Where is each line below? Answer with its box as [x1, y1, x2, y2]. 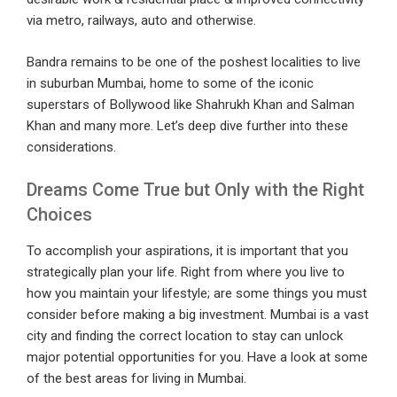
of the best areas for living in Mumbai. [27, 370, 246, 387]
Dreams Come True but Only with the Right [27, 179, 364, 201]
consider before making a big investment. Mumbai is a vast [27, 307, 369, 323]
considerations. [27, 138, 116, 155]
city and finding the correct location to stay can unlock [27, 328, 343, 345]
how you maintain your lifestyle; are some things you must [27, 285, 367, 302]
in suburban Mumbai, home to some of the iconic [27, 74, 314, 91]
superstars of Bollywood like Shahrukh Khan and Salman [27, 96, 354, 113]
